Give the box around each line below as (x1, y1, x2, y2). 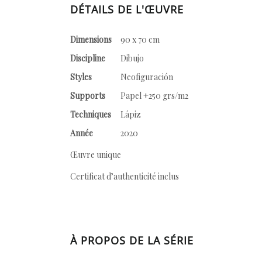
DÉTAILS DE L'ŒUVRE (70, 2, 184, 16)
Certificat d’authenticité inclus (70, 171, 179, 182)
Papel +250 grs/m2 (120, 90, 188, 101)
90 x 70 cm (120, 34, 160, 45)
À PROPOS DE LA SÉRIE (70, 233, 194, 247)
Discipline (70, 53, 105, 64)
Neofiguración (120, 71, 173, 82)
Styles (70, 71, 92, 82)
